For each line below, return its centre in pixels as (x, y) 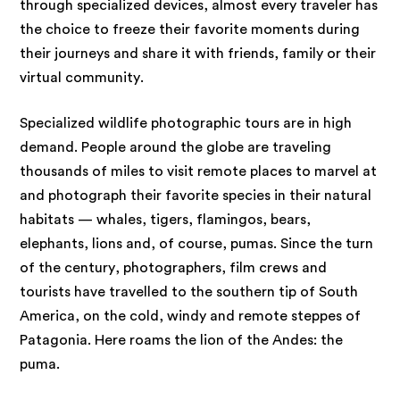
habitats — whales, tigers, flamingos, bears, (166, 219)
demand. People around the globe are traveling (176, 147)
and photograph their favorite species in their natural (196, 195)
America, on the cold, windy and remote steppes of (191, 316)
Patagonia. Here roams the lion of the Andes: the (182, 340)
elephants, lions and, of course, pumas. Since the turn (197, 243)
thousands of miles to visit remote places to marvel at (199, 171)
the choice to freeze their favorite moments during (190, 29)
